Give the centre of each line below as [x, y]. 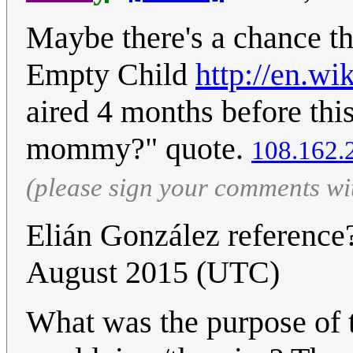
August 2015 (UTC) [153, 273]
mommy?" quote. [139, 149]
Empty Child [111, 75]
